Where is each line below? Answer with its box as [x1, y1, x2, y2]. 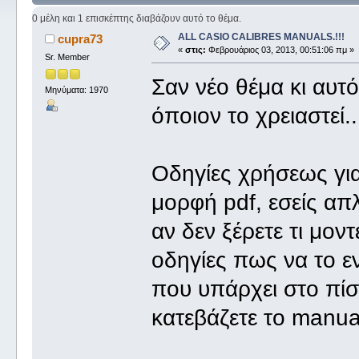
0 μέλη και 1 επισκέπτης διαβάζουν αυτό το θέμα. [31, 13, 241, 25]
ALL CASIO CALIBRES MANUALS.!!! [177, 31, 345, 43]
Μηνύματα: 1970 [44, 84, 108, 95]
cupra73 [58, 32, 103, 46]
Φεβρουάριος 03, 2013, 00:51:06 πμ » [205, 45, 354, 55]
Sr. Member [44, 52, 90, 63]
